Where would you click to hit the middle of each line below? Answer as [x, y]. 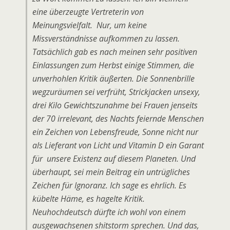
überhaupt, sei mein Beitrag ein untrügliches [111, 172]
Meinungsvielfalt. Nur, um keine [90, 25]
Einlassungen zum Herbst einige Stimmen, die [113, 65]
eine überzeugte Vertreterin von [88, 12]
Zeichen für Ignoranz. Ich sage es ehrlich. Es [109, 185]
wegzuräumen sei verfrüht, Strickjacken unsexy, [116, 92]
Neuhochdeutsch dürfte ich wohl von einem [109, 212]
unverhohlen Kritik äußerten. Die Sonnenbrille [113, 79]
